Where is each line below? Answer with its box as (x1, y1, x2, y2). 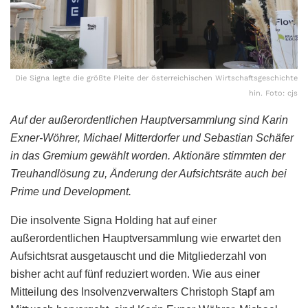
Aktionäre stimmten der (173, 149, 285, 162)
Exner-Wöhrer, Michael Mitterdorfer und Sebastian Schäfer (10, 131, 294, 144)
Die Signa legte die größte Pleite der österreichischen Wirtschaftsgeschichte (15, 73, 298, 82)
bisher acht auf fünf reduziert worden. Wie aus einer (10, 267, 260, 280)
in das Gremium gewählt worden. (10, 149, 170, 162)
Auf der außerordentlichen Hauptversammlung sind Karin (10, 113, 288, 126)
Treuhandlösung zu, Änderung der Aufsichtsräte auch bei (10, 167, 287, 179)
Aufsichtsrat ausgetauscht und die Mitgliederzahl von (10, 250, 267, 262)
